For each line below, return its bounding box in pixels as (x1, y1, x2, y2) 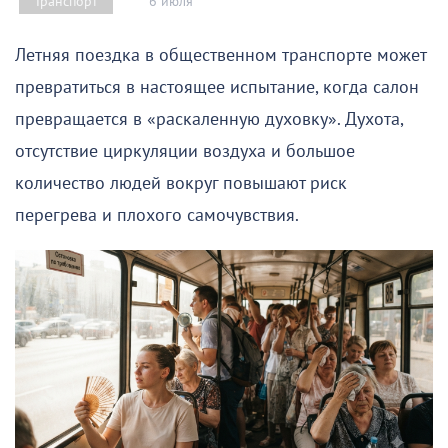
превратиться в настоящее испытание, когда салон (15, 77, 419, 99)
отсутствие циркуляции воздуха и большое (15, 141, 355, 163)
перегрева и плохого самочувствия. (15, 205, 299, 227)
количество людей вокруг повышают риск (15, 173, 347, 195)
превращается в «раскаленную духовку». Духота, (15, 109, 403, 131)
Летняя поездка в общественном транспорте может (15, 45, 426, 67)
